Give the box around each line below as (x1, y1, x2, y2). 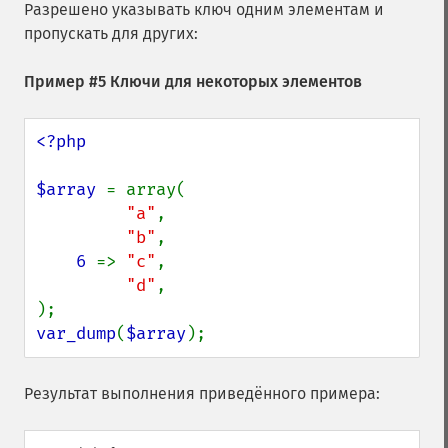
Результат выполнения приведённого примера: (24, 384, 380, 403)
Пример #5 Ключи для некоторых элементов (24, 72, 362, 91)
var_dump (36, 323, 116, 344)
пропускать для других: (24, 24, 198, 43)
